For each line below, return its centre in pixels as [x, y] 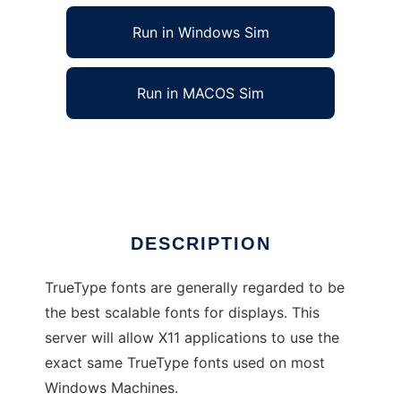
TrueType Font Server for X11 [142, 150]
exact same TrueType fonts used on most [185, 363]
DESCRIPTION [200, 244]
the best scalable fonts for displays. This [182, 313]
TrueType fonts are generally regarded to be [195, 288]
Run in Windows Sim [200, 33]
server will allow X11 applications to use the [192, 338]
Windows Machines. [111, 388]
